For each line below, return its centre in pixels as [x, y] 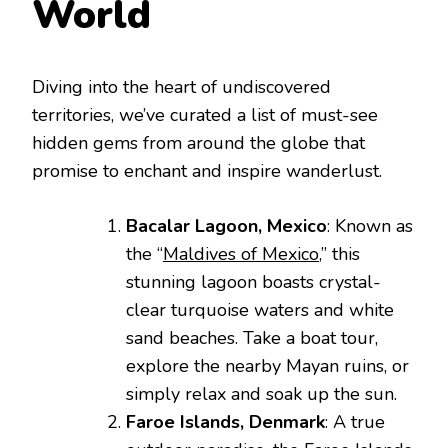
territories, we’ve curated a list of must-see [205, 114]
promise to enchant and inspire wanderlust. [207, 170]
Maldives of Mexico [241, 253]
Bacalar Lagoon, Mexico [226, 225]
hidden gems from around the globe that [198, 142]
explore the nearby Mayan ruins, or [267, 365]
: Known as [370, 225]
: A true [355, 421]
